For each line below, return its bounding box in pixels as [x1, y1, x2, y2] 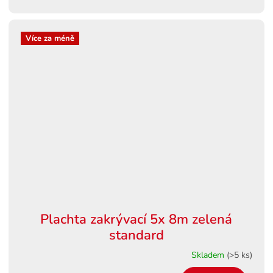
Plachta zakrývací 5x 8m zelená [40, 210, 233, 229]
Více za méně [26, 32, 75, 44]
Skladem [191, 249, 227, 261]
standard [108, 225, 164, 244]
